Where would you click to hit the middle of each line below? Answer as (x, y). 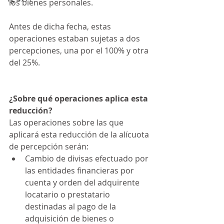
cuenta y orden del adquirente (83, 182)
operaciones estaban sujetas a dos (75, 38)
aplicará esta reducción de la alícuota (80, 134)
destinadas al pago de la (71, 206)
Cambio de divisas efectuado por (88, 158)
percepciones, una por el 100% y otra (80, 50)
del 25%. (24, 62)
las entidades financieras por (80, 170)
